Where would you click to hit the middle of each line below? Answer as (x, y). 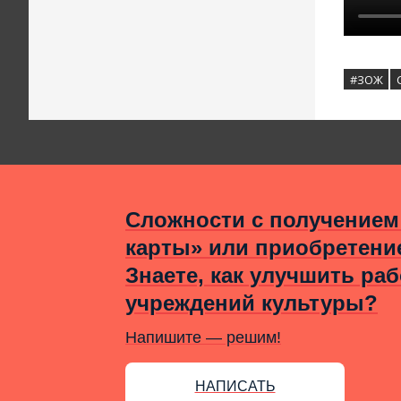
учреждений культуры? (252, 303)
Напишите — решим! (203, 338)
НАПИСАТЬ (235, 386)
